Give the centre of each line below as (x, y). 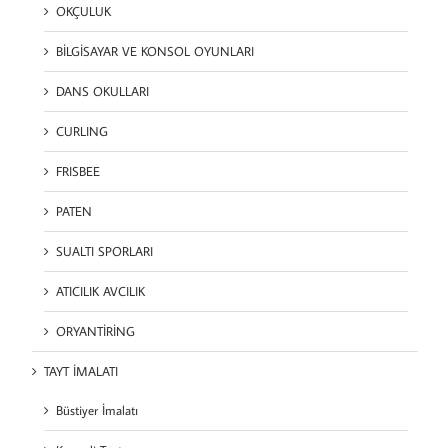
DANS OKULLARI (102, 91)
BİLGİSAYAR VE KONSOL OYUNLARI (155, 51)
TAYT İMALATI (81, 371)
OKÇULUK (83, 11)
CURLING (82, 131)
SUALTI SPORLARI (104, 251)
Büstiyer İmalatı (97, 410)
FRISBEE (78, 171)
